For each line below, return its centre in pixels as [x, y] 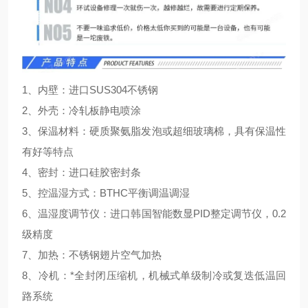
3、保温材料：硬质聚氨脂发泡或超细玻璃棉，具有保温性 [154, 131]
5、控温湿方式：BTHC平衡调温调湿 [106, 192]
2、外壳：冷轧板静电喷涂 [81, 110]
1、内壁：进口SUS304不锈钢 [90, 89]
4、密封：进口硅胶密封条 [81, 172]
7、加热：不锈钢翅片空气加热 [92, 254]
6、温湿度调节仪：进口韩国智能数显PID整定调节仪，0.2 [154, 213]
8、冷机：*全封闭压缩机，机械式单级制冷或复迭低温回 [154, 275]
